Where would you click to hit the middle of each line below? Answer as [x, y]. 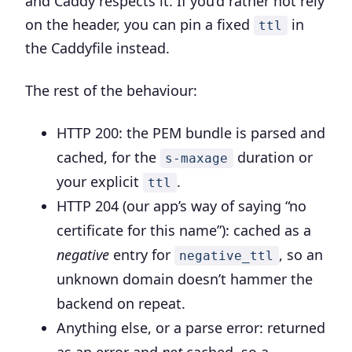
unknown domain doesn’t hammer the [185, 279]
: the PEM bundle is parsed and [222, 133]
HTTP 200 [88, 133]
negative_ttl [227, 256]
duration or [273, 157]
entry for [142, 255]
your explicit [100, 181]
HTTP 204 [88, 206]
